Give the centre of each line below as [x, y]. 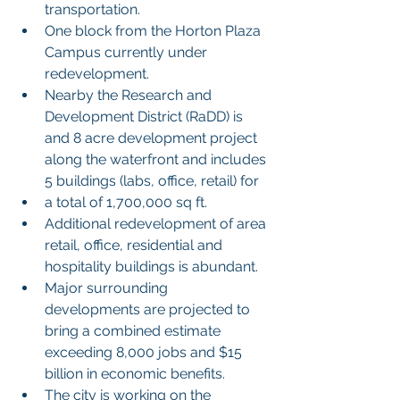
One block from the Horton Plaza [154, 31]
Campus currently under [128, 53]
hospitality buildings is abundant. [151, 267]
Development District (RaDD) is [146, 117]
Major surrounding [108, 288]
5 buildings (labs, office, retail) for [152, 181]
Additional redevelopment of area [157, 224]
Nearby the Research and [130, 96]
